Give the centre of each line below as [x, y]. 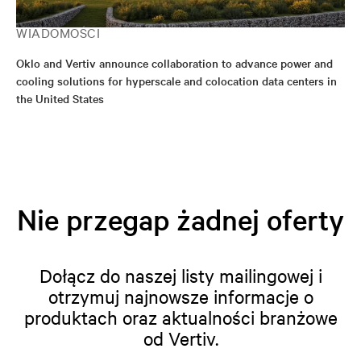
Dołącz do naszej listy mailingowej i [180, 275]
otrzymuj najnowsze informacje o [180, 296]
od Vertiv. [180, 338]
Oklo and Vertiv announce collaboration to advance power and [174, 62]
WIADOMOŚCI [58, 32]
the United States [60, 98]
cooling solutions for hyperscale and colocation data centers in [176, 80]
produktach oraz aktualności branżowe [180, 317]
